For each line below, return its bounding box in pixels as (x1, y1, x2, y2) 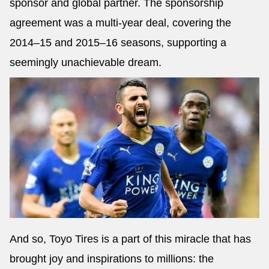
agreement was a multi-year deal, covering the (10, 17, 231, 29)
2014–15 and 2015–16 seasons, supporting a (10, 37, 226, 49)
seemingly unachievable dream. (10, 56, 162, 69)
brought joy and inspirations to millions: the (10, 252, 214, 265)
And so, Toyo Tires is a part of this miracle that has (10, 232, 251, 245)
